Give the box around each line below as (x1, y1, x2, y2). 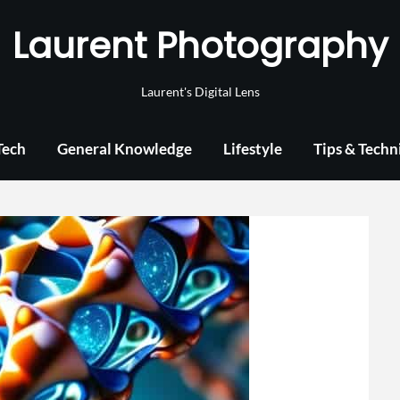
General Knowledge (56, 139, 192, 158)
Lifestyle (222, 139, 282, 158)
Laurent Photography (12, 21, 388, 71)
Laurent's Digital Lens (140, 84, 260, 99)
